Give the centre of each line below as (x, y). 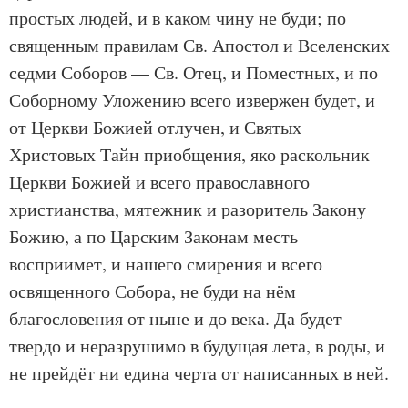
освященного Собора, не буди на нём (153, 291)
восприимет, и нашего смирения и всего (166, 264)
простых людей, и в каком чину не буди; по (178, 18)
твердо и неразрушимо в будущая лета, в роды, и (197, 346)
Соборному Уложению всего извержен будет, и (192, 100)
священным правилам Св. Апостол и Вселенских (199, 45)
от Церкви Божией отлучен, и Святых (155, 127)
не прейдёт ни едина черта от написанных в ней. (199, 373)
